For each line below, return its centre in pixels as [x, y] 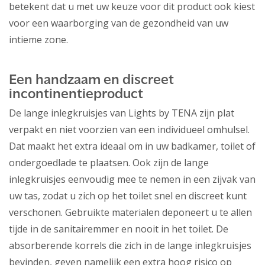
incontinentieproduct [76, 95]
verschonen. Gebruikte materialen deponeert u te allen [130, 213]
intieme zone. [38, 40]
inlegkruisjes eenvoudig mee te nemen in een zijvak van [132, 180]
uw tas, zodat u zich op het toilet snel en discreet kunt [128, 196]
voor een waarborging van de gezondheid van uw [119, 23]
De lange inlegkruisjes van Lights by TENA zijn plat [122, 113]
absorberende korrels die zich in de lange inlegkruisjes [130, 246]
